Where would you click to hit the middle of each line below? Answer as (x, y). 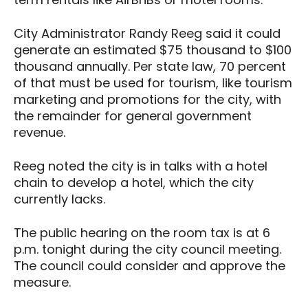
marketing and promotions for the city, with (147, 99)
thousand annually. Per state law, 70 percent (150, 66)
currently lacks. (59, 199)
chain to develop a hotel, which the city (134, 183)
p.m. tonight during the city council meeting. (147, 249)
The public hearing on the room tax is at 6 (142, 233)
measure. (42, 282)
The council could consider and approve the (150, 266)
